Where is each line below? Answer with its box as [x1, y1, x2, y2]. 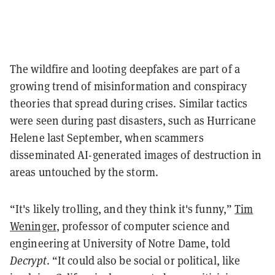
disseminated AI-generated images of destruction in [10, 147, 262, 162]
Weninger [10, 219, 56, 233]
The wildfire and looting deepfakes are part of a [10, 61, 240, 76]
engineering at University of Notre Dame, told [10, 236, 231, 250]
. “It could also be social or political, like [46, 253, 241, 268]
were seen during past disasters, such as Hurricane [10, 113, 257, 128]
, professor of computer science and [56, 219, 230, 233]
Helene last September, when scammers [10, 130, 204, 145]
